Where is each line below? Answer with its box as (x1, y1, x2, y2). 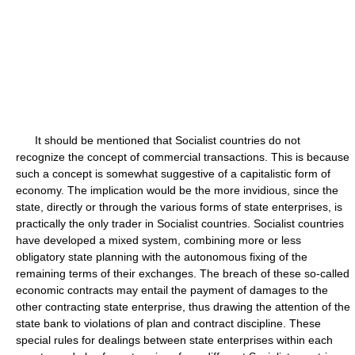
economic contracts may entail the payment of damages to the (16, 284, 328, 296)
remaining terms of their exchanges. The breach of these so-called (16, 267, 349, 280)
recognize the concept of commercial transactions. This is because (16, 151, 349, 163)
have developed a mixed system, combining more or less (16, 234, 301, 246)
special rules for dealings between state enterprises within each (16, 334, 333, 346)
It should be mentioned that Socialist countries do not (16, 134, 300, 147)
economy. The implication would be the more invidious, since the (16, 184, 338, 197)
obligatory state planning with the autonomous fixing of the (16, 250, 307, 263)
